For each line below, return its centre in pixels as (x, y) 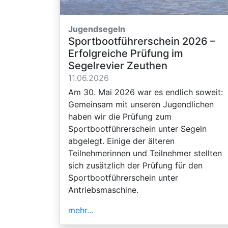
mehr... (81, 210)
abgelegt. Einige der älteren (121, 141)
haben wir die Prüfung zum (120, 116)
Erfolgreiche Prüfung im (126, 53)
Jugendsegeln (97, 29)
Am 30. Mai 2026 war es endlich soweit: (146, 92)
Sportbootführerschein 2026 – (142, 41)
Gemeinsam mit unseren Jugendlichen (141, 104)
